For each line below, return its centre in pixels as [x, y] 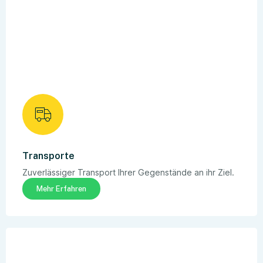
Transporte [48, 156]
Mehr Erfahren [61, 188]
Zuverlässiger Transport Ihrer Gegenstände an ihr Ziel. [128, 172]
